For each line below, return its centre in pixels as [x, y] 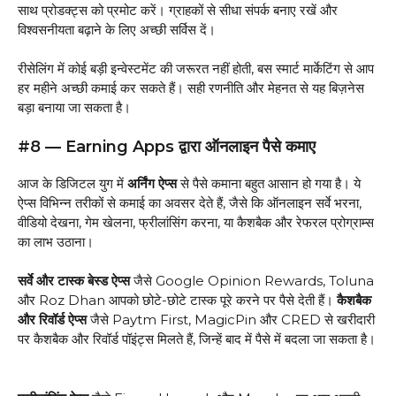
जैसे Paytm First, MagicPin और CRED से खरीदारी [231, 320]
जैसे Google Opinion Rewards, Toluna [252, 281]
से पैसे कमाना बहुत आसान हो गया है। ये [269, 183]
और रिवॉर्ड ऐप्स [52, 320]
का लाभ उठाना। [57, 241]
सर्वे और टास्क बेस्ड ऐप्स [74, 281]
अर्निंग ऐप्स [152, 183]
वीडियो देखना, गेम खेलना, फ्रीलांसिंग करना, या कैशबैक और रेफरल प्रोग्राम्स [196, 222]
